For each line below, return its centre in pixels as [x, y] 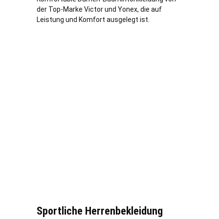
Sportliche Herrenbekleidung [100, 211]
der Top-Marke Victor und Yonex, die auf [99, 9]
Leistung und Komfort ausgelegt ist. [93, 19]
